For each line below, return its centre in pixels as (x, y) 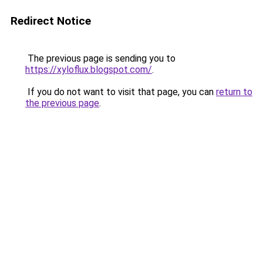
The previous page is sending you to (100, 58)
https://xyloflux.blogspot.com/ (89, 70)
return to (234, 92)
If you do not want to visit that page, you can (121, 92)
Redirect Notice (51, 21)
